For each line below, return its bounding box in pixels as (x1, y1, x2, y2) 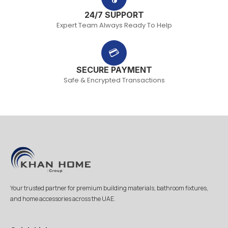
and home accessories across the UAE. (10, 194, 116, 203)
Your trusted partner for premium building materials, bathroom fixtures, (10, 184, 208, 192)
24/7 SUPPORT (84, 9, 144, 20)
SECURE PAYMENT (76, 64, 152, 75)
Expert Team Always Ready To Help (56, 20, 172, 30)
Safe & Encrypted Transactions (63, 75, 165, 85)
